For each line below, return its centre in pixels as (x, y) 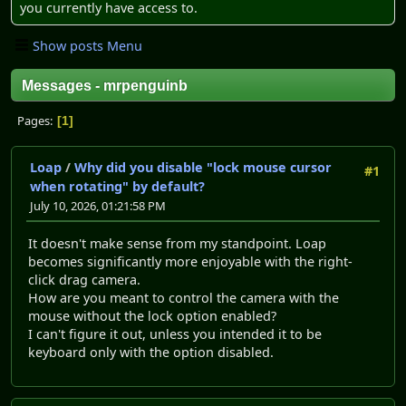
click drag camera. (84, 279)
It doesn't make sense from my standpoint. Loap (177, 243)
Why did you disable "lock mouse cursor (203, 168)
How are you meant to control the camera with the (184, 297)
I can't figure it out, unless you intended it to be (175, 333)
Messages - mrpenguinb (105, 86)
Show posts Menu (87, 45)
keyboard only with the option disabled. (151, 352)
